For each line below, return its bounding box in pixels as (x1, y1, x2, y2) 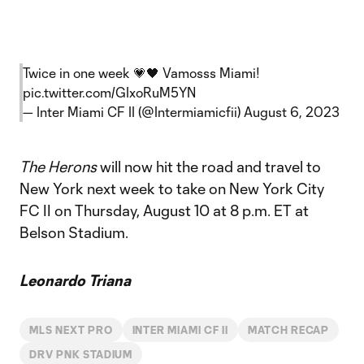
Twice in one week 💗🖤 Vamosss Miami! (23, 65, 260, 80)
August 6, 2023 (244, 104, 340, 119)
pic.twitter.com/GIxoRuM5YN (23, 84, 196, 100)
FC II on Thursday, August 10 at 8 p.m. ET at (19, 201, 309, 219)
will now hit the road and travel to (97, 158, 321, 175)
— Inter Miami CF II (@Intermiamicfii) (23, 104, 244, 119)
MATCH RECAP (247, 324, 330, 336)
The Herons (19, 158, 97, 175)
